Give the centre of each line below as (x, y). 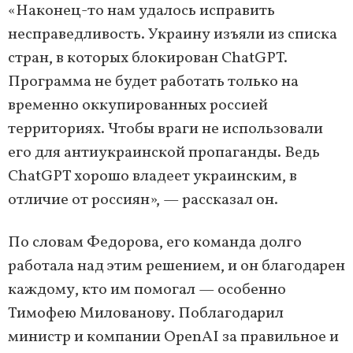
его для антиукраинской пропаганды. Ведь (164, 153)
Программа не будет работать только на (153, 82)
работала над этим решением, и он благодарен (176, 267)
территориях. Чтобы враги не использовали (165, 130)
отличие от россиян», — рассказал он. (143, 201)
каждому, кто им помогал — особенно (147, 290)
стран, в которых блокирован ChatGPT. (148, 59)
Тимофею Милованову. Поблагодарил (146, 314)
